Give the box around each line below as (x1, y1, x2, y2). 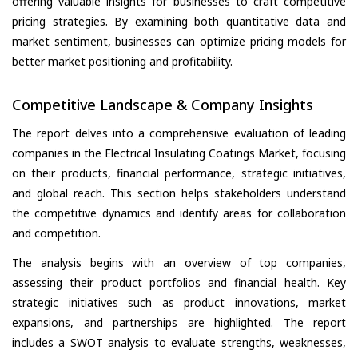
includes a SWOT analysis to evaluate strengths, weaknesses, (12, 335, 346, 351)
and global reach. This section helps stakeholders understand (12, 185, 346, 201)
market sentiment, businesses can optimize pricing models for (12, 33, 346, 49)
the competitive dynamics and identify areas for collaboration (12, 205, 346, 221)
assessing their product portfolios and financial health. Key (12, 275, 346, 291)
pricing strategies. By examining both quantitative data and (12, 13, 346, 29)
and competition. (12, 225, 101, 241)
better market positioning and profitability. (12, 53, 233, 69)
